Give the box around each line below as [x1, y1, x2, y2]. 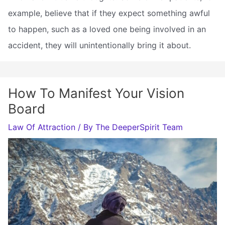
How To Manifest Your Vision [8, 85, 184, 101]
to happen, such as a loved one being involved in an [8, 24, 206, 35]
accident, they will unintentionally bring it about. [8, 40, 191, 51]
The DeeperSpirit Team [95, 122, 183, 133]
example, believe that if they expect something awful [8, 8, 210, 19]
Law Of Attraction [8, 122, 75, 133]
